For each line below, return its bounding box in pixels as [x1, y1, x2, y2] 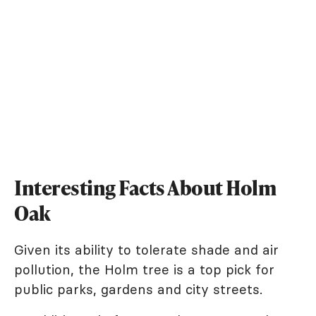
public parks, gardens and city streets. [14, 280, 262, 298]
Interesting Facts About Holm [14, 174, 276, 201]
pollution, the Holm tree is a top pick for [14, 260, 274, 278]
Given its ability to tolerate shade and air [14, 241, 279, 258]
